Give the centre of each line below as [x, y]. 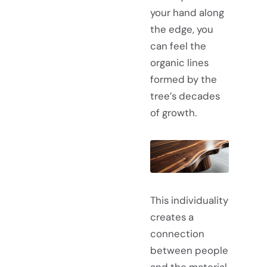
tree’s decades [185, 96]
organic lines [179, 62]
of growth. [173, 112]
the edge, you [182, 29]
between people [189, 250]
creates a [172, 217]
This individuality [189, 200]
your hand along [187, 12]
